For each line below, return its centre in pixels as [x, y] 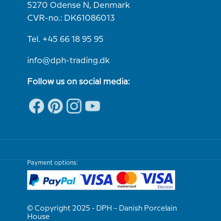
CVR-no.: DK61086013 [71, 18]
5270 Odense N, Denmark [78, 5]
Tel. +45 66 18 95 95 [65, 39]
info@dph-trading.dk [68, 61]
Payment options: [53, 163]
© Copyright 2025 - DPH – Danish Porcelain [102, 209]
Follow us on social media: [78, 82]
